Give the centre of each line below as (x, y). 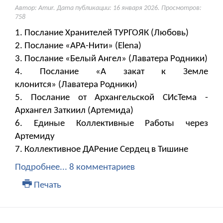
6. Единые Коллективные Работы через (111, 124)
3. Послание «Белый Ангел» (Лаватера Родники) (111, 59)
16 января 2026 (135, 8)
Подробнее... (41, 168)
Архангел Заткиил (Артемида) (74, 111)
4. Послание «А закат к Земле (111, 72)
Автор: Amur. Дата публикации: (64, 8)
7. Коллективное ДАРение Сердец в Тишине (102, 150)
